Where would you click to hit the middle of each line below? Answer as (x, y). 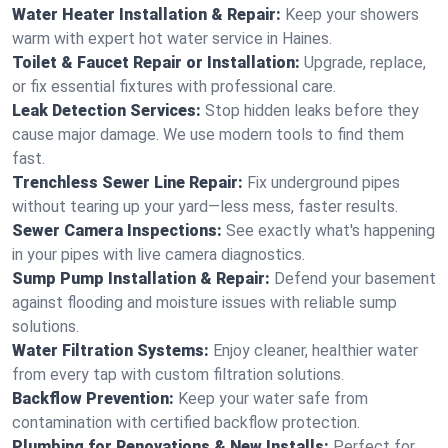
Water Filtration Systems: (110, 350)
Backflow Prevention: (93, 398)
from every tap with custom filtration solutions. (178, 374)
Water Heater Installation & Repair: (146, 14)
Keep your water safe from (273, 398)
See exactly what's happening (330, 230)
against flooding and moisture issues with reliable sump (204, 302)
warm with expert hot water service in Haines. (172, 38)
